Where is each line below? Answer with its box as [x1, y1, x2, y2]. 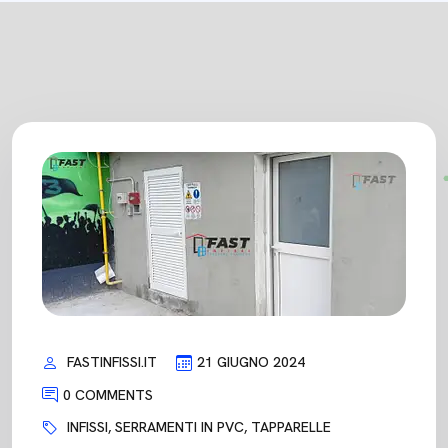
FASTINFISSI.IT [67, 353, 157, 371]
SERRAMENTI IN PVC [115, 418, 244, 437]
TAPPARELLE [251, 418, 331, 437]
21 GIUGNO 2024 [197, 353, 305, 371]
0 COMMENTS [63, 385, 153, 404]
